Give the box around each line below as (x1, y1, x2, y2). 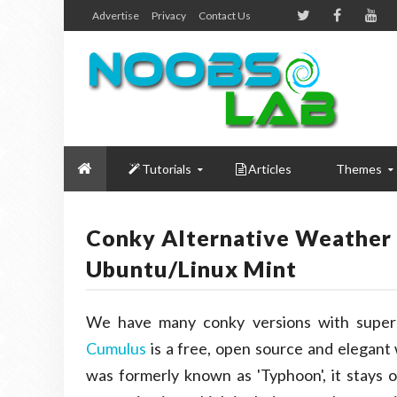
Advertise (92, 9, 139, 22)
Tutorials (142, 161, 191, 176)
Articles (248, 161, 292, 176)
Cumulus (86, 339, 146, 358)
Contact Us (198, 9, 251, 22)
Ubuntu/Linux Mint (86, 255, 297, 282)
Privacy (152, 9, 186, 22)
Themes (336, 161, 382, 176)
